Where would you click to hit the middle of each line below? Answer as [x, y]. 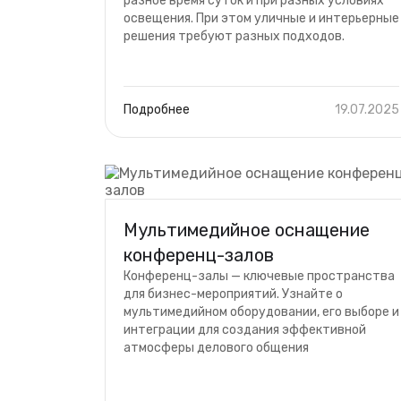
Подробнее [157, 110]
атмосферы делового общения [216, 348]
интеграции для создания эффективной [245, 330]
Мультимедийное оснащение [247, 230]
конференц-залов [199, 255]
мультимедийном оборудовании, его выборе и [261, 312]
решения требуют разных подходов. [234, 36]
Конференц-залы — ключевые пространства [259, 276]
